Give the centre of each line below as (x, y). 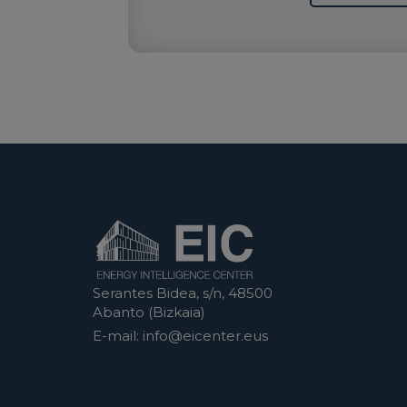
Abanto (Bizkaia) (149, 312)
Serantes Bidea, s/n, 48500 (183, 293)
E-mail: (118, 335)
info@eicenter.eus (205, 335)
